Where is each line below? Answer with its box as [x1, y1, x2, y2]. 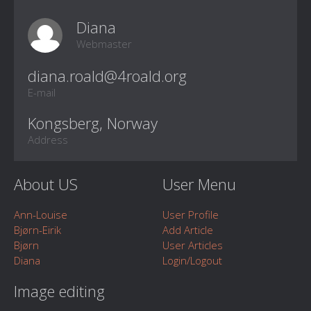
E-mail [28, 85, 56, 99]
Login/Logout [162, 253, 222, 267]
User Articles [162, 238, 223, 252]
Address [28, 133, 68, 146]
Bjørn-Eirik [14, 223, 61, 237]
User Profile [162, 208, 219, 221]
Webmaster [76, 37, 132, 51]
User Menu [162, 174, 236, 194]
